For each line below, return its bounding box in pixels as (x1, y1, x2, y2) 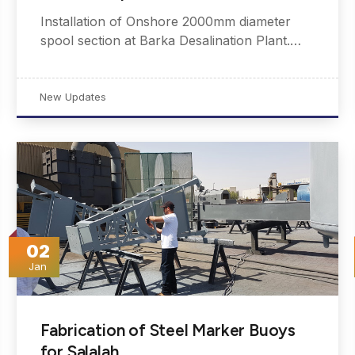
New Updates (39, 90, 106, 104)
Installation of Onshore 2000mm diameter (40, 13, 291, 30)
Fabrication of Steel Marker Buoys (40, 320, 296, 341)
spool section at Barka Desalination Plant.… (40, 32, 301, 49)
